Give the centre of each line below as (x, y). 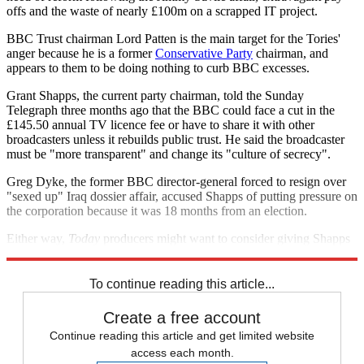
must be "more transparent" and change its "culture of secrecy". (169, 154)
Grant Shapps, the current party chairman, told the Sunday (155, 95)
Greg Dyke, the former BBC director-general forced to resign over (176, 181)
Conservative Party (204, 53)
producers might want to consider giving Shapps (225, 238)
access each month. (182, 352)
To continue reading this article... (182, 284)
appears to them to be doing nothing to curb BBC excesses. (158, 67)
